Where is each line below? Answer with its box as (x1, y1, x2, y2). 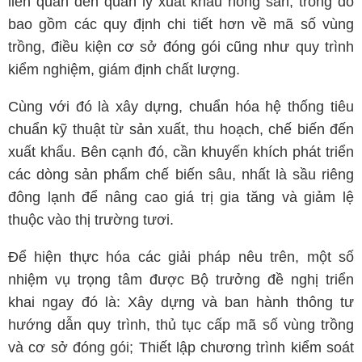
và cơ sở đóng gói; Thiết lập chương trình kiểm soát (8, 339, 354, 356)
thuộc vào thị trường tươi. (8, 212, 174, 228)
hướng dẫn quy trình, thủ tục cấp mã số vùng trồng (8, 317, 354, 333)
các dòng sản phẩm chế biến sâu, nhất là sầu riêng (8, 166, 354, 183)
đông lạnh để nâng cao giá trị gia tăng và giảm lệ (8, 189, 354, 205)
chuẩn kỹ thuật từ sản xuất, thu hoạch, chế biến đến (8, 121, 354, 137)
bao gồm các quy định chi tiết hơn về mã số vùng (8, 16, 354, 32)
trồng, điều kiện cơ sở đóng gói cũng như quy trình (8, 39, 354, 55)
